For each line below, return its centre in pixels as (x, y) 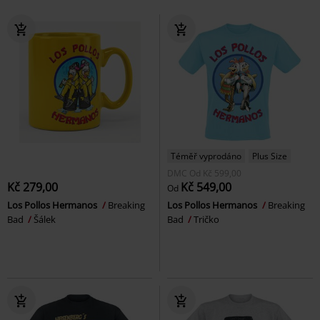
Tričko (206, 219)
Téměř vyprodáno (206, 156)
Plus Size (270, 156)
